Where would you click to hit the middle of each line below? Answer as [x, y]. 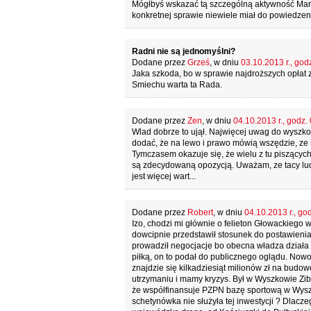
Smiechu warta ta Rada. [177, 85]
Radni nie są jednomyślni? [183, 51]
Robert [200, 212]
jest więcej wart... [163, 176]
